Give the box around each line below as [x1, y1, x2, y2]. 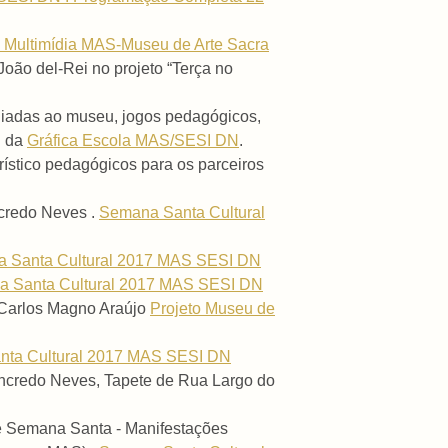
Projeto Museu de [150, 300, 275, 318]
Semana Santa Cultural [99, 204, 265, 222]
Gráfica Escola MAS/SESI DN [27, 132, 239, 150]
